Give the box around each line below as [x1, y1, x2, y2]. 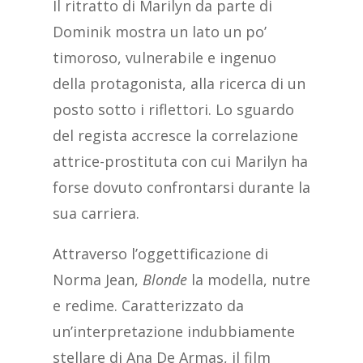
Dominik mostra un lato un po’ [52, 22, 267, 42]
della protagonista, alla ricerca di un [52, 74, 305, 94]
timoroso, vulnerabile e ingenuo [52, 48, 276, 68]
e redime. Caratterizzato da [52, 296, 244, 316]
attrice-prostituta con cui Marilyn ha [52, 152, 308, 172]
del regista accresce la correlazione [52, 126, 298, 146]
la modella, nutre [190, 270, 310, 290]
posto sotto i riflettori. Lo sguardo [52, 100, 294, 120]
